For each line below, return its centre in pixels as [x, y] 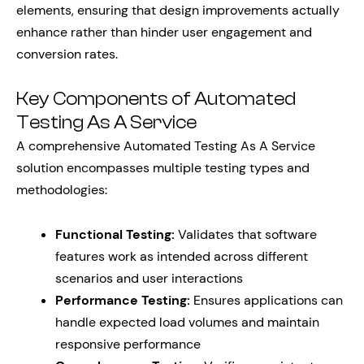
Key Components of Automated [156, 100]
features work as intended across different [182, 257]
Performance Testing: [123, 301]
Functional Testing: [115, 235]
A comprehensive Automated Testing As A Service [166, 146]
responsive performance [128, 344]
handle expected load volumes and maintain [187, 323]
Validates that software [246, 235]
